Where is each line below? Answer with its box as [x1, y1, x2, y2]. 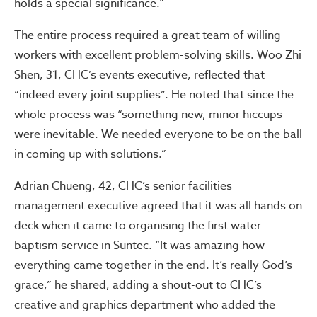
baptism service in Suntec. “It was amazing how [14, 236, 265, 254]
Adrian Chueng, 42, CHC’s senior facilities [14, 177, 232, 195]
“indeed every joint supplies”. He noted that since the [14, 86, 294, 103]
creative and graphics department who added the [14, 296, 275, 313]
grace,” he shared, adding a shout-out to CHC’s [14, 276, 262, 294]
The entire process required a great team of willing [14, 26, 281, 44]
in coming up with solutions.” [14, 145, 166, 163]
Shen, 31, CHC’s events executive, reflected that [14, 66, 265, 83]
